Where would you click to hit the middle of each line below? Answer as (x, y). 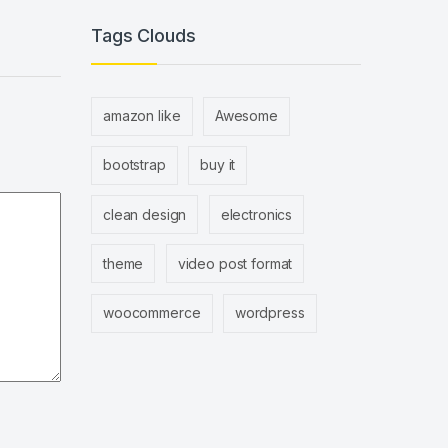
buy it (218, 165)
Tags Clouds (143, 36)
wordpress (269, 313)
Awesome (246, 116)
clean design (145, 214)
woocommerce (152, 313)
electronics (256, 214)
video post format (235, 263)
